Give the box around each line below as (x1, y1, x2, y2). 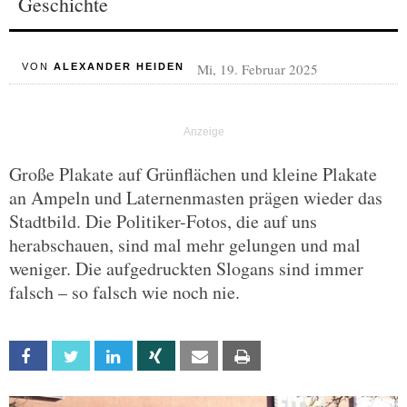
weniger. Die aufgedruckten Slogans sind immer (9, 256, 363, 281)
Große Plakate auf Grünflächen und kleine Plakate (9, 162, 377, 186)
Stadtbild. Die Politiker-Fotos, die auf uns (9, 209, 317, 233)
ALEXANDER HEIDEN (53, 61, 184, 72)
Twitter (88, 349, 129, 364)
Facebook (45, 349, 99, 364)
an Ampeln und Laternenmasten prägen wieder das (9, 185, 382, 210)
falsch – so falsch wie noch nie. (9, 280, 240, 304)
